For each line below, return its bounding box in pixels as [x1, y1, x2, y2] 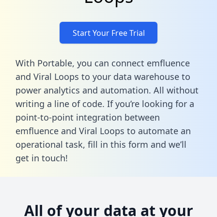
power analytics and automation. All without [15, 84, 199, 96]
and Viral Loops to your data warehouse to [15, 70, 190, 82]
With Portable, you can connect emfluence [15, 57, 190, 69]
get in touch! [15, 152, 68, 164]
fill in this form [88, 138, 148, 150]
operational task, [15, 138, 88, 150]
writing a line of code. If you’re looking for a [15, 97, 194, 109]
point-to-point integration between [15, 111, 160, 123]
